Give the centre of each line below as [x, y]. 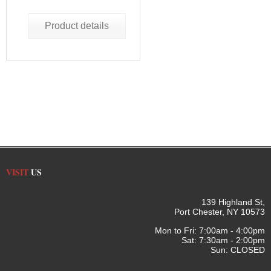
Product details [77, 26]
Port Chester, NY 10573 [220, 212]
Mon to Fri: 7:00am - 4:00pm [210, 230]
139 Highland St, [233, 202]
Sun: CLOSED [238, 250]
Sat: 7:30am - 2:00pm [223, 240]
